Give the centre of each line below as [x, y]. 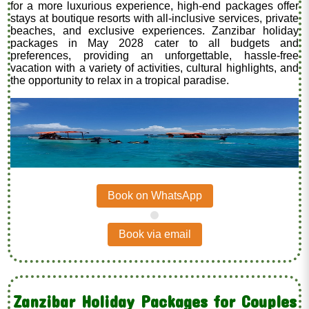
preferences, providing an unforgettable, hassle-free [154, 56]
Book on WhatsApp [154, 195]
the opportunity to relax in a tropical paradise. [120, 81]
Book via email [154, 234]
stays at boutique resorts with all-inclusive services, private [154, 19]
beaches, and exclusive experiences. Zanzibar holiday [154, 31]
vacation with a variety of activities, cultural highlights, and [154, 68]
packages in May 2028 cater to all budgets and [154, 43]
